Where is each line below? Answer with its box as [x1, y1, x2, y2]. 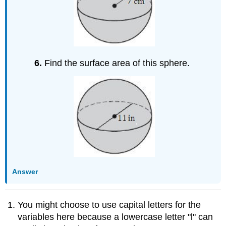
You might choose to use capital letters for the [18, 200, 201, 210]
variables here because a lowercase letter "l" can [18, 212, 213, 222]
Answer [12, 167, 38, 176]
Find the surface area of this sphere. [44, 58, 190, 68]
